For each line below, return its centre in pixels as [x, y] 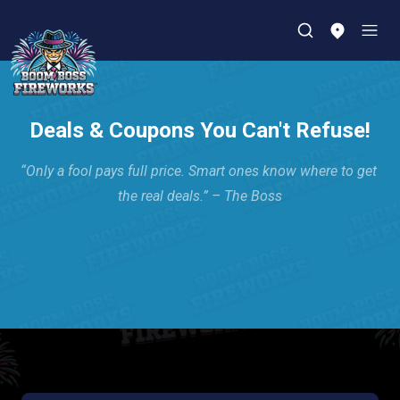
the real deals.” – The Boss [200, 196]
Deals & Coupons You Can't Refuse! [200, 130]
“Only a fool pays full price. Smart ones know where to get [198, 171]
